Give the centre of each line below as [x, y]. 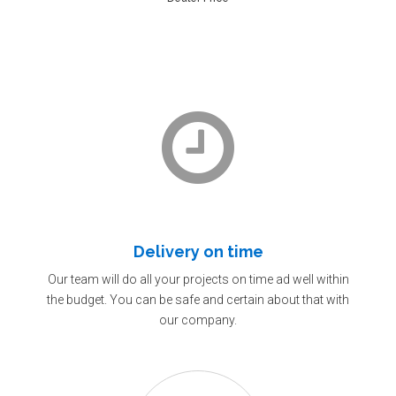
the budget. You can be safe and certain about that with [198, 300]
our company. [198, 320]
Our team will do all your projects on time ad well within [198, 279]
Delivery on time [198, 251]
